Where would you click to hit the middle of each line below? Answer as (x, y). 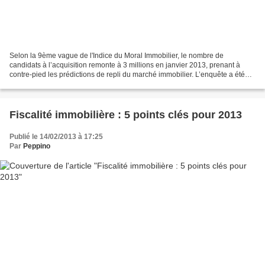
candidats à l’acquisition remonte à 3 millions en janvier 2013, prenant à (125, 65)
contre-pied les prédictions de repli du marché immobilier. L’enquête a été (127, 74)
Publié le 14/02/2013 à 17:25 (56, 136)
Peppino (37, 146)
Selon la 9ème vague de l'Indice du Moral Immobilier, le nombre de (117, 55)
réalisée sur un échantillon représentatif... (76, 84)
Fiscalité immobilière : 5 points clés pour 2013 (126, 114)
